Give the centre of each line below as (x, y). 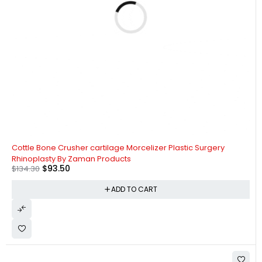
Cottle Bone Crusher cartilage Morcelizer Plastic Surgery (118, 147)
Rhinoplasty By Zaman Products (71, 158)
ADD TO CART (134, 189)
